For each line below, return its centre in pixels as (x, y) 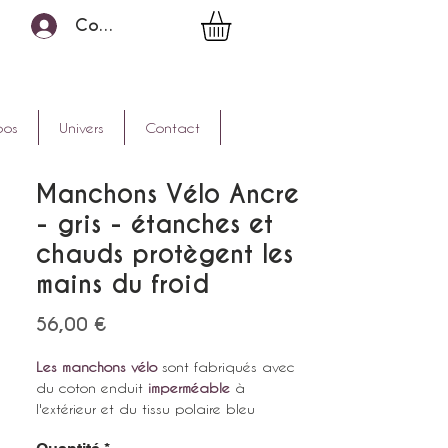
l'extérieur (68, 408)
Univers (81, 127)
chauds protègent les (164, 253)
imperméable (191, 387)
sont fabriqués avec (226, 366)
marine (59, 429)
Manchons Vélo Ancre (167, 193)
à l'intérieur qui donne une (170, 429)
